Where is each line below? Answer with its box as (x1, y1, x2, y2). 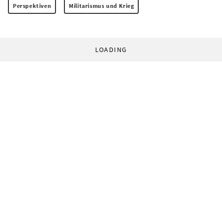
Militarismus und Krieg (69, 1, 134, 9)
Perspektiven (13, 1, 52, 9)
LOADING (95, 45, 127, 54)
